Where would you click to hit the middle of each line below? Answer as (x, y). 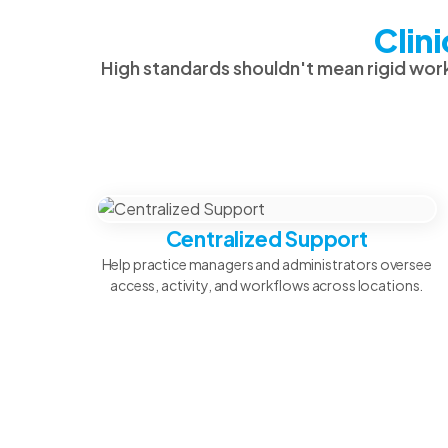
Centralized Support (266, 238)
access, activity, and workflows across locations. (267, 285)
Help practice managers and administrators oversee (266, 264)
